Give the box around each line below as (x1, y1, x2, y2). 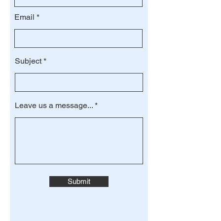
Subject (15, 56, 41, 66)
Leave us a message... (15, 101, 93, 110)
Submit (68, 177, 90, 185)
